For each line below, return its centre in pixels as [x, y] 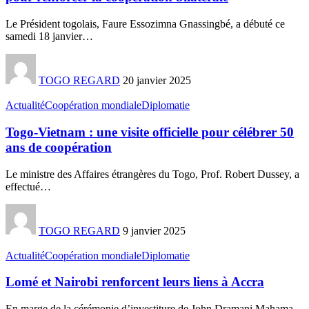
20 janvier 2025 [157, 81]
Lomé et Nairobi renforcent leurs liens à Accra [135, 282]
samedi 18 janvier [44, 37]
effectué [23, 186]
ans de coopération [59, 147]
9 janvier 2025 [154, 230]
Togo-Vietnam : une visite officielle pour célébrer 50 [150, 132]
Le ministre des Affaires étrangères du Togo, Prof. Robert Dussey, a [152, 174]
